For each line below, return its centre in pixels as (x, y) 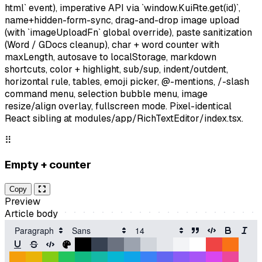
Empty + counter (48, 164)
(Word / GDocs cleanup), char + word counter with (112, 44)
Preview (23, 202)
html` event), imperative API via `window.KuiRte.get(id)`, (123, 8)
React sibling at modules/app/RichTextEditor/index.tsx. (124, 118)
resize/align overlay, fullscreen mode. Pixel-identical (118, 106)
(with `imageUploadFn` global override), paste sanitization (128, 32)
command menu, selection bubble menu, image (106, 94)
